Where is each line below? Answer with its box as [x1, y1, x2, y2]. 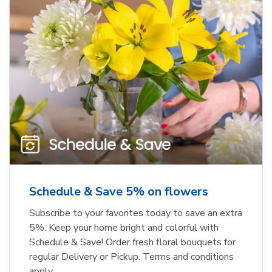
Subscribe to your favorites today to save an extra [29, 206, 242, 220]
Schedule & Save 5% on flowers [29, 183, 208, 200]
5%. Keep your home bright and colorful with [29, 220, 219, 234]
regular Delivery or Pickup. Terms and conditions [29, 250, 234, 263]
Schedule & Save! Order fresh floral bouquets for [29, 235, 236, 249]
